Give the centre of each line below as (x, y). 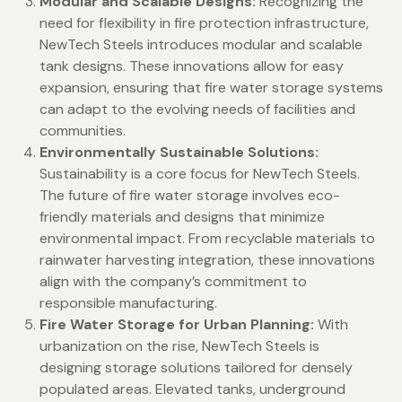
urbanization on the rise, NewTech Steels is (179, 346)
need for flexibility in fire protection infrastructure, (204, 23)
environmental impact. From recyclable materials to (207, 239)
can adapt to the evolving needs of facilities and (197, 109)
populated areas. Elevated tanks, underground (192, 389)
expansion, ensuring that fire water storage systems (211, 88)
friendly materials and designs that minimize (182, 217)
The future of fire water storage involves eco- (190, 196)
